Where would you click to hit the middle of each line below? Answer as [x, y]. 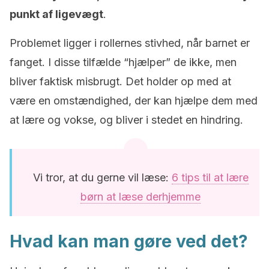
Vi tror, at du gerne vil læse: [102, 177]
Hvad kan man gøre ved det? [129, 241]
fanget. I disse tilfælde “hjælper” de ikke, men [123, 62]
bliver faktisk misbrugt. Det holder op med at [120, 81]
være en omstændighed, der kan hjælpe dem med [134, 101]
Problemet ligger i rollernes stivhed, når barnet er [130, 43]
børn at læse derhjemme [141, 197]
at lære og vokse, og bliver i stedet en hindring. [126, 120]
